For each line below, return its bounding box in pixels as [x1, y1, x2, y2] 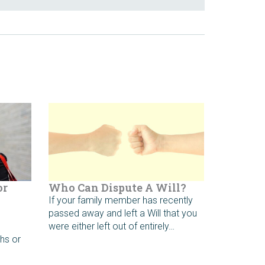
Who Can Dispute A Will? [49, 180, 187, 195]
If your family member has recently [49, 194, 193, 206]
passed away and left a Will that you [49, 207, 198, 219]
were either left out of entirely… [49, 220, 175, 232]
